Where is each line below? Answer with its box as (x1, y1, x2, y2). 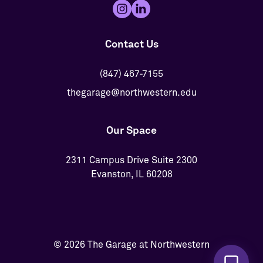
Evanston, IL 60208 (90, 169, 173, 179)
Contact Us (104, 39, 159, 50)
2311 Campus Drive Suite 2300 (66, 155, 197, 165)
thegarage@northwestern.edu (66, 87, 197, 97)
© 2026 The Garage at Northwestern (53, 240, 210, 249)
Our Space (106, 125, 157, 136)
